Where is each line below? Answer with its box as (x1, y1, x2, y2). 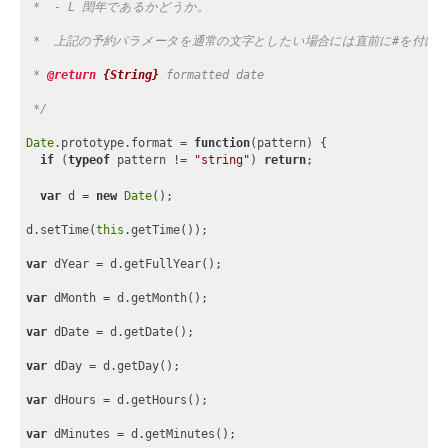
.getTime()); (124, 223, 209, 238)
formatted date (166, 67, 265, 82)
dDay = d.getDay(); (47, 359, 181, 374)
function (194, 135, 251, 150)
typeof (68, 152, 111, 167)
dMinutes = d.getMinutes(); (47, 427, 237, 442)
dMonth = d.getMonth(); (47, 291, 209, 306)
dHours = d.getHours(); (47, 393, 209, 408)
